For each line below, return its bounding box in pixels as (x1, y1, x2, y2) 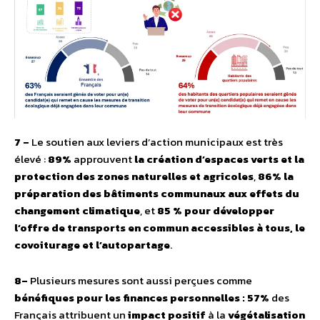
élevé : (14, 151, 48, 168)
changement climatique (14, 202, 140, 219)
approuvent (71, 151, 134, 168)
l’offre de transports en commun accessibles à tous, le (14, 219, 305, 236)
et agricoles (189, 168, 254, 185)
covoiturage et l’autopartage (14, 236, 170, 254)
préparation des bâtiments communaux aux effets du (14, 185, 299, 202)
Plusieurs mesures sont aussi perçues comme (30, 272, 252, 289)
